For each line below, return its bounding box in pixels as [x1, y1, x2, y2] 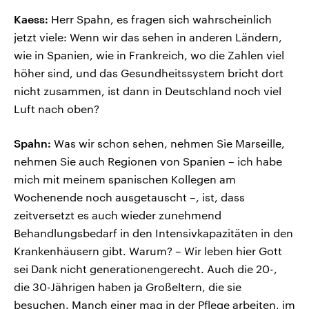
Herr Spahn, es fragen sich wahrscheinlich [48, 12, 272, 26]
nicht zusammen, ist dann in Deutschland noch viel [14, 84, 281, 98]
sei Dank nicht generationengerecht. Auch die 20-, [14, 262, 277, 276]
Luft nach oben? [14, 102, 99, 116]
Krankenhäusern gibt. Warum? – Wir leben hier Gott [14, 244, 282, 258]
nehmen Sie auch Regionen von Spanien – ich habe [14, 154, 282, 168]
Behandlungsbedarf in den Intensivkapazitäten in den [14, 226, 293, 240]
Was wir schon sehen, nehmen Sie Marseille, [51, 137, 285, 150]
